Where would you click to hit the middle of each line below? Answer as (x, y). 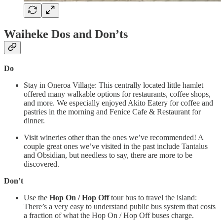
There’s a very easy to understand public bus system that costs (120, 206)
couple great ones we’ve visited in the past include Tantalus (116, 146)
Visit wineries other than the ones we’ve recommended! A (113, 137)
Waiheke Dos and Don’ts (66, 34)
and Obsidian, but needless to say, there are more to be (108, 155)
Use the (37, 197)
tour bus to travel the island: (153, 197)
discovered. (41, 164)
